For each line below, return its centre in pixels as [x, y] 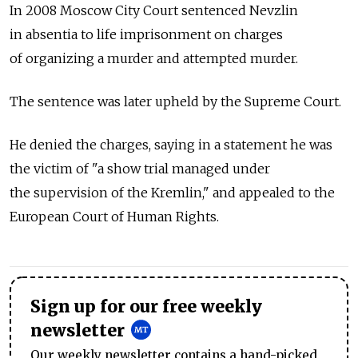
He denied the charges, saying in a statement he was [171, 145]
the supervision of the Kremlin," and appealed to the [172, 193]
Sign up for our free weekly [146, 307]
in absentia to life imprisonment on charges [146, 34]
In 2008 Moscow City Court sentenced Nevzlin [154, 10]
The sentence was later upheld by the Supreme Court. [175, 101]
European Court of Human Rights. [115, 217]
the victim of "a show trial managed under [140, 169]
